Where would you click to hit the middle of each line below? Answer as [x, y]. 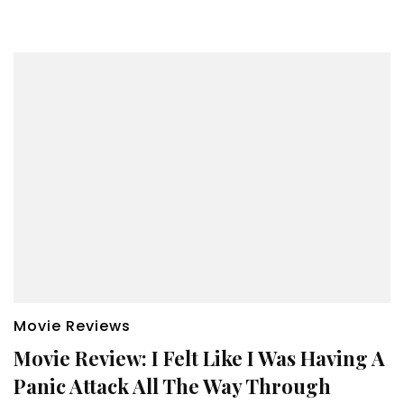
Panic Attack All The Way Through [172, 386]
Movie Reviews [72, 326]
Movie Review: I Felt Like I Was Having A [199, 358]
